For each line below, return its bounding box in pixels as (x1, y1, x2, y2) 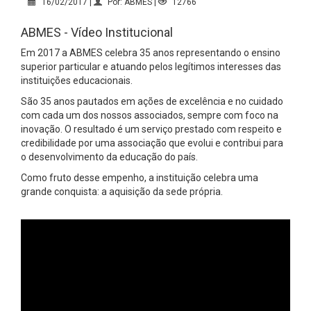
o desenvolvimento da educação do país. (21, 151, 198, 162)
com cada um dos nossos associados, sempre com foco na (21, 109, 278, 121)
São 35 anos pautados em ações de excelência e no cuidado (21, 95, 283, 107)
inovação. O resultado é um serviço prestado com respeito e (21, 123, 282, 135)
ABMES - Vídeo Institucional (21, 24, 173, 40)
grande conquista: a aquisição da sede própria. (21, 185, 223, 197)
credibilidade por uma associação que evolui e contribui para (21, 137, 283, 149)
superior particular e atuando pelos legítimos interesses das (21, 60, 281, 72)
